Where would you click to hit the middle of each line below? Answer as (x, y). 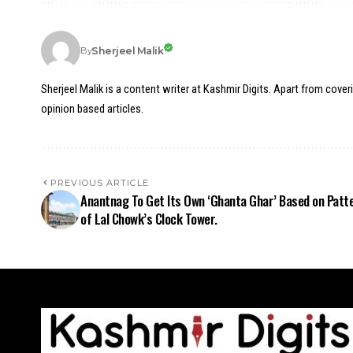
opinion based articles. (92, 109)
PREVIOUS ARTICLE (100, 183)
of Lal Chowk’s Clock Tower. (149, 219)
